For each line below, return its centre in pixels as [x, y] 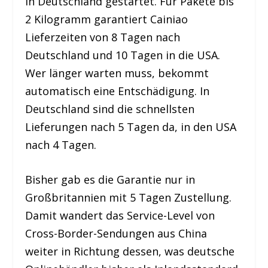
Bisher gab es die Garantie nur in [110, 180]
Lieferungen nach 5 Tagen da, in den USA [131, 127]
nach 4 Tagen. [61, 144]
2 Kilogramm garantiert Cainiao [107, 19]
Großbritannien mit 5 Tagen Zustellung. [129, 198]
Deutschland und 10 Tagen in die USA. [123, 55]
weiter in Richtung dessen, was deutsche [130, 252]
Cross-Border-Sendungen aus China [116, 234]
